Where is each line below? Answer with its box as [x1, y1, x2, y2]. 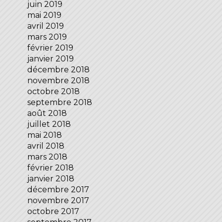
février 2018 [27, 163, 74, 173]
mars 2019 [27, 32, 67, 42]
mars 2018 [27, 152, 67, 162]
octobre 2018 [27, 87, 80, 97]
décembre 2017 [27, 185, 89, 195]
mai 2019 [27, 10, 61, 20]
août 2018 [27, 109, 67, 118]
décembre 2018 [27, 65, 90, 75]
